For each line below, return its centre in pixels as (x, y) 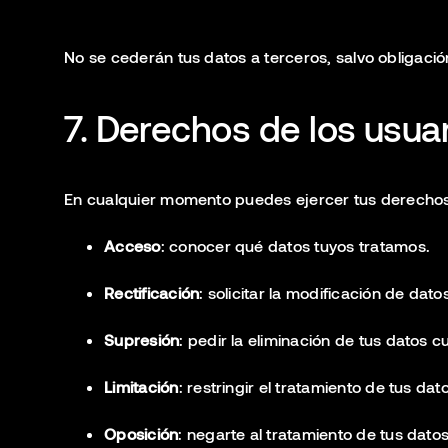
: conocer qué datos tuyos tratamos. (295, 245)
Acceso (132, 245)
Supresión (142, 339)
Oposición (141, 433)
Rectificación (152, 292)
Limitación (141, 386)
